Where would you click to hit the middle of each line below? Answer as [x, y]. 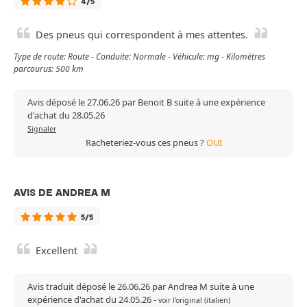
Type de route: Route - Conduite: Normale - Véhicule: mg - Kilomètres [139, 57]
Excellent [57, 251]
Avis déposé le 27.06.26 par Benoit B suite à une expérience [146, 102]
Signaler [42, 129]
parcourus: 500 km [49, 69]
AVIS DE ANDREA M [62, 193]
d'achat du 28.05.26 [66, 115]
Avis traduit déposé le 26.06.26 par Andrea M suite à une [141, 287]
